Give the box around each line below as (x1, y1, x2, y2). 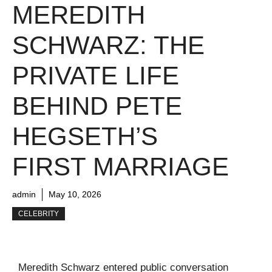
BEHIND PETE (12, 91, 182, 120)
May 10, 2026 (49, 189, 101, 199)
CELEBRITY (18, 209, 59, 218)
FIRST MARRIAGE (12, 152, 229, 181)
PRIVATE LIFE (12, 61, 179, 90)
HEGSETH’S (12, 121, 158, 151)
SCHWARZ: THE (12, 30, 205, 59)
